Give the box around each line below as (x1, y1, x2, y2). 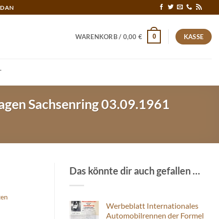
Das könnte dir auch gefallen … (69, 164, 200, 176)
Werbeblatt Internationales (106, 200, 198, 210)
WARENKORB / (75, 33, 123, 41)
